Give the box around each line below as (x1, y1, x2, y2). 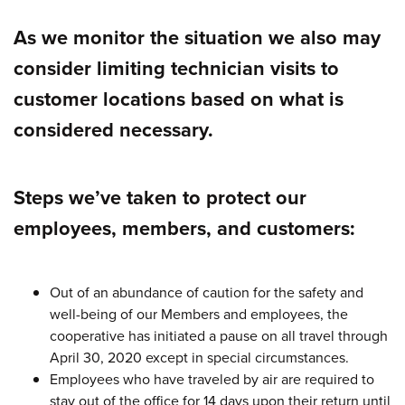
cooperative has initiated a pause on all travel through (50, 325, 388, 345)
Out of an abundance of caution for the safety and (50, 281, 363, 302)
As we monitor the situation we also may (14, 22, 381, 52)
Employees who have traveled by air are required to (50, 368, 374, 389)
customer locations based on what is (14, 83, 344, 113)
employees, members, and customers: (14, 213, 354, 243)
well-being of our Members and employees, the (50, 303, 348, 324)
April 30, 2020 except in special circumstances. (50, 346, 349, 367)
